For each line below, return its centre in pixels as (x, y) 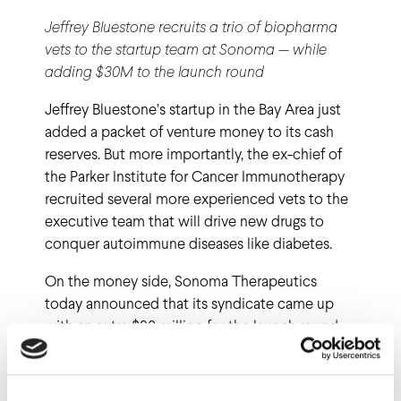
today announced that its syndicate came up (190, 303)
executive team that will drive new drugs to (185, 221)
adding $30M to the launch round (155, 71)
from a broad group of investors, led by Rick (185, 370)
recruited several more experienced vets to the (197, 198)
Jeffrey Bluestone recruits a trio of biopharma (192, 26)
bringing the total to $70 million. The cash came (198, 348)
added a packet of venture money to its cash (190, 131)
